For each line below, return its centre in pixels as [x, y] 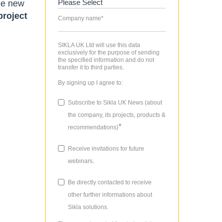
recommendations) [93, 127]
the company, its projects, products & [116, 115]
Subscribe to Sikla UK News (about [115, 102]
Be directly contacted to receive [110, 182]
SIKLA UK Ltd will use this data [99, 45]
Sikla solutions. [88, 207]
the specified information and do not [106, 60]
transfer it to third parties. [91, 67]
